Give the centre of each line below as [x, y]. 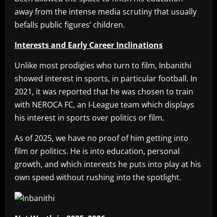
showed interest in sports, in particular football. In [106, 79]
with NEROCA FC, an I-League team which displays [104, 105]
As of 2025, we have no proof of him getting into [101, 138]
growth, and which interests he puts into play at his [108, 164]
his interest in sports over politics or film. [89, 118]
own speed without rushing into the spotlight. [98, 178]
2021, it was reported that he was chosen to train [104, 92]
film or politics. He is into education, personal [97, 151]
